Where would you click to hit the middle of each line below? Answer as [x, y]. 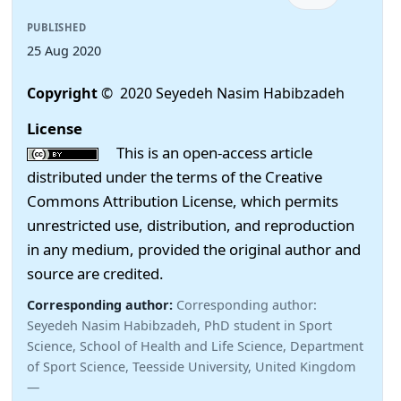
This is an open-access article [205, 153]
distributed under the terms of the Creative [175, 177]
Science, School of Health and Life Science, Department [195, 346]
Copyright [64, 94]
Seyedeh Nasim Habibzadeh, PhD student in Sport [179, 326]
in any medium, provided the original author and [194, 250]
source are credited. [95, 274]
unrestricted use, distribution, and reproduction [191, 226]
